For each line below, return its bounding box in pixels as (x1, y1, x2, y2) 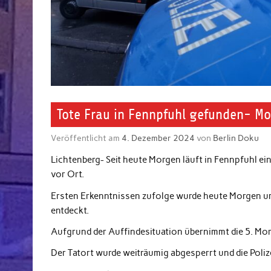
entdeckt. (51, 204, 90, 216)
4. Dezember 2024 (122, 132, 195, 143)
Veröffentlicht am (51, 132, 122, 143)
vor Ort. (51, 169, 85, 180)
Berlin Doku (213, 132, 260, 143)
